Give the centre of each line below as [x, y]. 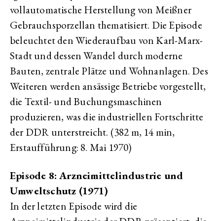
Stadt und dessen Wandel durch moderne [96, 55]
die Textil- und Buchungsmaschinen [86, 101]
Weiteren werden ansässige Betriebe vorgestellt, [108, 86]
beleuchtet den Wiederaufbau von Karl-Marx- [107, 40]
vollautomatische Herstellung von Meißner [101, 10]
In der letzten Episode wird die [74, 206]
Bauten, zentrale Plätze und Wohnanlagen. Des [109, 71]
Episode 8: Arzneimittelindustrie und [97, 175]
